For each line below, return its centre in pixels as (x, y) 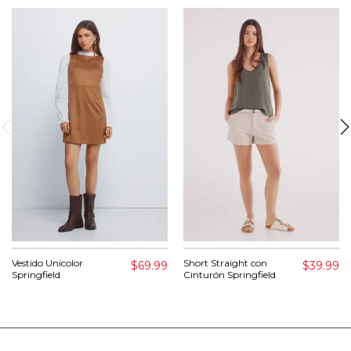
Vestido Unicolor (47, 263)
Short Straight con (225, 263)
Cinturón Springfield (230, 275)
